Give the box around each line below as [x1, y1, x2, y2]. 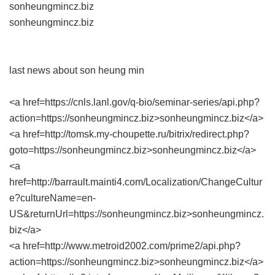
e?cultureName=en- [9, 193, 96, 203]
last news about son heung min [9, 65, 144, 76]
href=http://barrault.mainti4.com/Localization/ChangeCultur [9, 177, 262, 187]
